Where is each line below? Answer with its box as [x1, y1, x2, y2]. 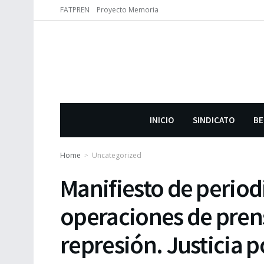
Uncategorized [92, 150, 141, 160]
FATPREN [60, 5, 90, 15]
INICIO [150, 114, 174, 126]
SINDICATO [193, 114, 235, 126]
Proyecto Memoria [97, 5, 159, 15]
